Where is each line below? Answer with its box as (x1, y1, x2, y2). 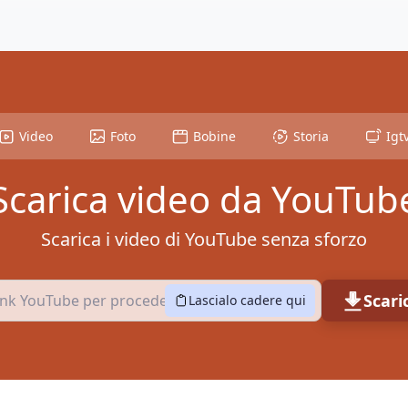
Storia (293, 127, 329, 145)
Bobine (193, 127, 236, 145)
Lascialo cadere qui (188, 291, 306, 309)
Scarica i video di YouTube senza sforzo (41, 227, 367, 251)
